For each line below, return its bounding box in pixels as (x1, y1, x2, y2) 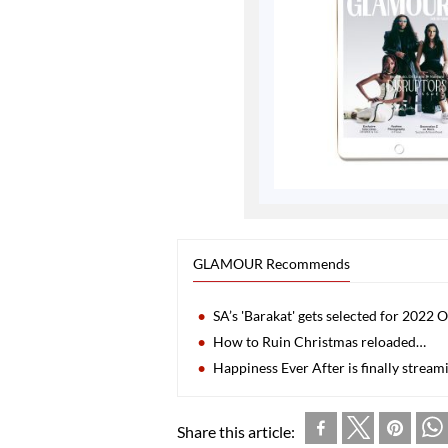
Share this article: (177, 421, 295, 441)
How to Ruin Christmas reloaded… (213, 332, 426, 350)
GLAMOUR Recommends (193, 254, 350, 272)
